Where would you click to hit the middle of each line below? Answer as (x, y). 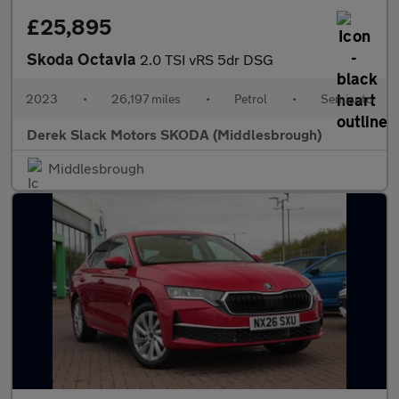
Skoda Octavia (83, 59)
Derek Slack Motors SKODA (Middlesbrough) (174, 134)
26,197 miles (146, 98)
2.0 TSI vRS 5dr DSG (207, 59)
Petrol (251, 98)
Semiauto (347, 98)
